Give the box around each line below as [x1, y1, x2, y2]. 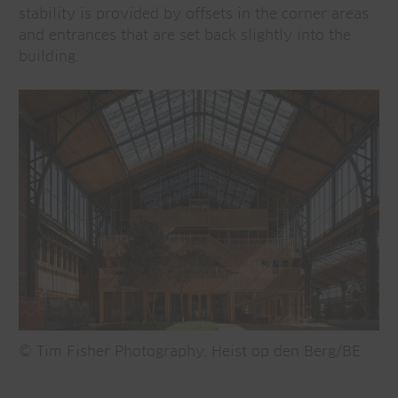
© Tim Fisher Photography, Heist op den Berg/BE [19, 345, 361, 360]
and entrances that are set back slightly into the [19, 28, 351, 43]
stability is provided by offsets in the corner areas [19, 7, 369, 21]
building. [19, 50, 84, 64]
